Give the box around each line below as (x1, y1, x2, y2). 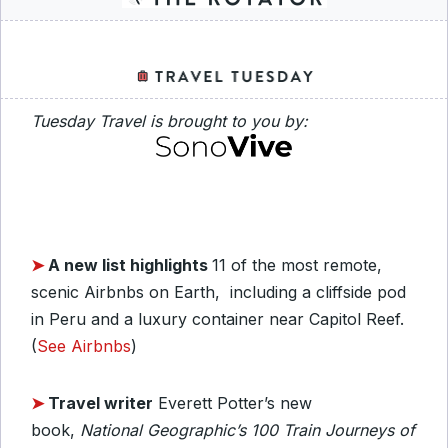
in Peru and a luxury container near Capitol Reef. (31, 308, 404, 329)
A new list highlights (48, 254, 212, 275)
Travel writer (48, 392, 153, 413)
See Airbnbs (37, 335, 131, 356)
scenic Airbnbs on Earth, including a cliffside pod (31, 281, 406, 302)
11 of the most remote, (212, 254, 382, 275)
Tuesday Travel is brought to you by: (31, 111, 308, 131)
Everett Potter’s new (153, 392, 312, 413)
